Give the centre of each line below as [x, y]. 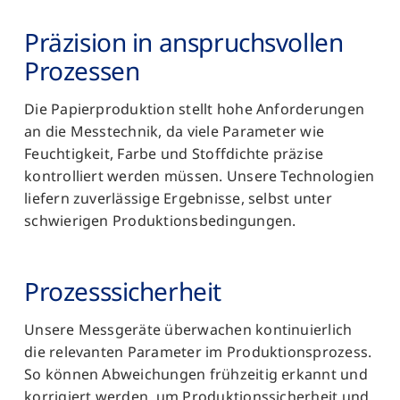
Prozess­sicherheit [123, 291]
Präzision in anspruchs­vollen [184, 42]
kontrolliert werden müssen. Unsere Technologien [200, 175]
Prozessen [82, 70]
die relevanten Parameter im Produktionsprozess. [198, 351]
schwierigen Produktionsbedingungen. [160, 220]
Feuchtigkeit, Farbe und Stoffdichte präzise [174, 153]
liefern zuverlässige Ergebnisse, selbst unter [178, 198]
